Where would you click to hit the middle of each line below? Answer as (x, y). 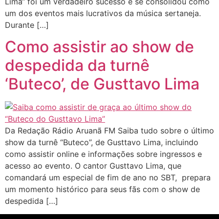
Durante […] (27, 25)
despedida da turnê (77, 66)
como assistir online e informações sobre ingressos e (103, 154)
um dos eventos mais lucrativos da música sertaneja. (103, 13)
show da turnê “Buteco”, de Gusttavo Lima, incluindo (102, 142)
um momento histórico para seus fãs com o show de (102, 189)
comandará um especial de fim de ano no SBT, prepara (108, 178)
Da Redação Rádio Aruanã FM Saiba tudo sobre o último (109, 131)
